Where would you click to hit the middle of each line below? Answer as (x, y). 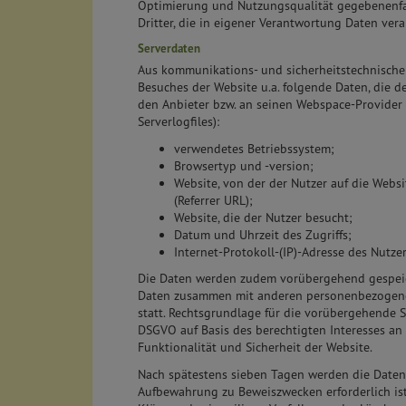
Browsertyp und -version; (244, 165)
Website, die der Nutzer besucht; (263, 217)
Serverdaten (169, 49)
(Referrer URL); (213, 200)
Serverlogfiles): (179, 122)
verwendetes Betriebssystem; (254, 148)
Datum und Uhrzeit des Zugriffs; (263, 234)
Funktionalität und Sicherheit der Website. (255, 348)
